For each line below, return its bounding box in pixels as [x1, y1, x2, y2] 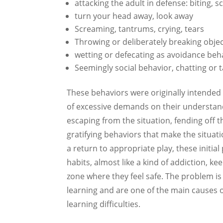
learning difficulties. [67, 198, 147, 210]
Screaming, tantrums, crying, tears [75, 23, 205, 34]
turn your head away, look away [75, 10, 194, 21]
